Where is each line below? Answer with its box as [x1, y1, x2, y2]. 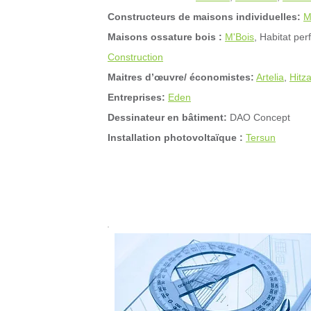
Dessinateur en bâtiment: [108, 112, 230, 123]
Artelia [256, 72, 284, 83]
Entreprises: [108, 92, 165, 103]
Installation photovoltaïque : [108, 132, 243, 143]
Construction [108, 51, 163, 62]
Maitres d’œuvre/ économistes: [108, 72, 254, 83]
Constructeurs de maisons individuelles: [108, 11, 301, 22]
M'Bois [225, 31, 254, 42]
